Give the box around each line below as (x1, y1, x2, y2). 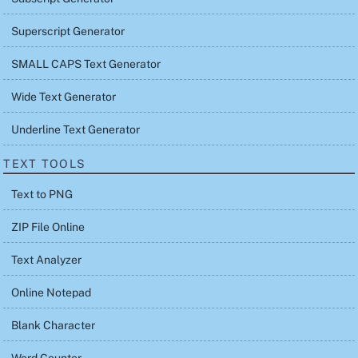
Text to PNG (11, 188, 74, 201)
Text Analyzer (11, 253, 82, 267)
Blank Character (11, 319, 96, 332)
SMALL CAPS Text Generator (11, 57, 161, 70)
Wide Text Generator (11, 89, 117, 103)
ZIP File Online (11, 221, 86, 234)
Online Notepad (11, 286, 92, 300)
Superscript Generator (11, 24, 125, 38)
